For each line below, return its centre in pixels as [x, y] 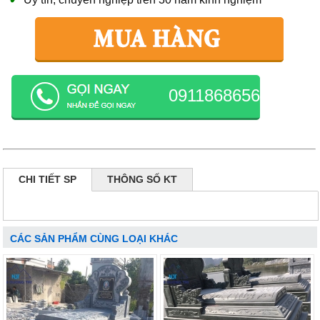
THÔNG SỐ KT [142, 179]
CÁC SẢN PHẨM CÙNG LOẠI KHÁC [94, 239]
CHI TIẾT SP [47, 179]
